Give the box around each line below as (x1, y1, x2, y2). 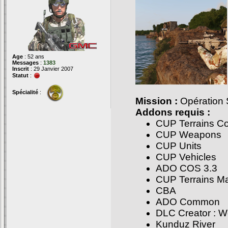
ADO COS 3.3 (156, 163, 217, 174)
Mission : (135, 96, 178, 106)
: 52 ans (23, 53, 44, 60)
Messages (12, 60, 39, 66)
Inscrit (12, 66, 29, 72)
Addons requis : (135, 107, 210, 118)
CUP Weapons (156, 129, 221, 140)
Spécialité (12, 89, 38, 95)
